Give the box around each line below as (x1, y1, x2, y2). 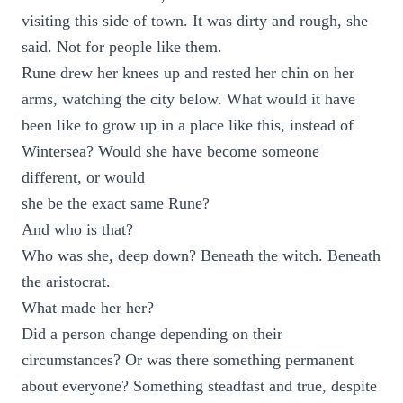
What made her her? (22, 299, 154, 317)
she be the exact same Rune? (22, 194, 210, 212)
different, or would (22, 168, 145, 186)
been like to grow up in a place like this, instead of (22, 116, 354, 134)
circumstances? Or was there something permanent (22, 351, 354, 369)
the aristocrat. (22, 273, 111, 291)
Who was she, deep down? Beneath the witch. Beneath (22, 246, 381, 264)
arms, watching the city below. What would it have (22, 90, 355, 108)
